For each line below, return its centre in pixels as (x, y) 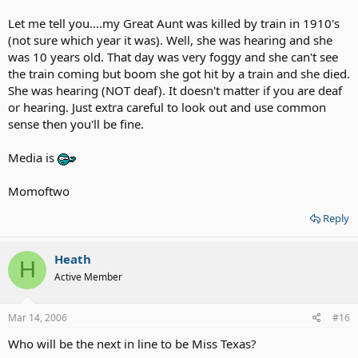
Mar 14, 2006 (38, 318)
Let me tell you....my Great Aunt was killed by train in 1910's (174, 23)
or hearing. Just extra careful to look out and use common (167, 107)
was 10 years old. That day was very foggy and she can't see (173, 56)
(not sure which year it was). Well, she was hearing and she (170, 40)
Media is (33, 157)
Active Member (88, 276)
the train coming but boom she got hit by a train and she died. (179, 73)
